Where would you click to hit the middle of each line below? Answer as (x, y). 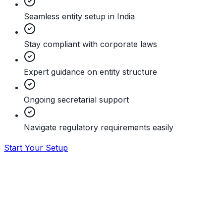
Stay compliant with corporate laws (90, 44)
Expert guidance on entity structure (90, 72)
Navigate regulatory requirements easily (99, 127)
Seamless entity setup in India (79, 16)
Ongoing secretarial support (76, 99)
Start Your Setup (36, 147)
